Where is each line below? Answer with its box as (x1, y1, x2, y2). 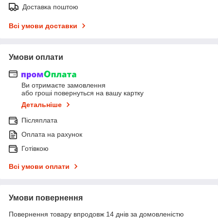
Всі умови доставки (9, 21, 77, 30)
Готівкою (21, 145, 49, 153)
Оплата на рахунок (21, 130, 82, 139)
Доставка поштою (22, 2, 78, 11)
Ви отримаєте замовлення (21, 81, 106, 90)
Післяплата (21, 116, 57, 125)
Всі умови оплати (9, 163, 70, 171)
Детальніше (21, 101, 62, 109)
